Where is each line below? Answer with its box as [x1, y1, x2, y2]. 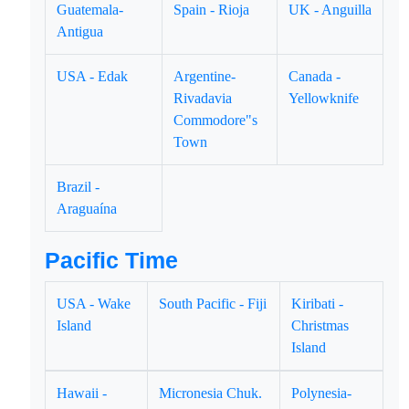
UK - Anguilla [288, 2, 372, 17]
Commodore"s [173, 112, 258, 128]
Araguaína [57, 201, 118, 216]
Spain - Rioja [173, 2, 250, 17]
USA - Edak [57, 68, 129, 84]
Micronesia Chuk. [159, 385, 263, 401]
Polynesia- [291, 385, 352, 401]
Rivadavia [173, 90, 233, 106]
